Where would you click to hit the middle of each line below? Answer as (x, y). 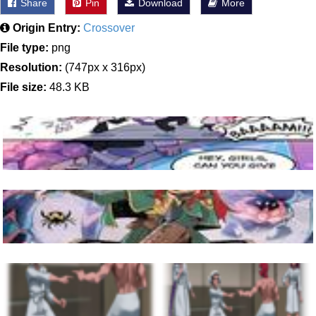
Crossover (109, 28)
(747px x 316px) (104, 67)
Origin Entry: (47, 28)
